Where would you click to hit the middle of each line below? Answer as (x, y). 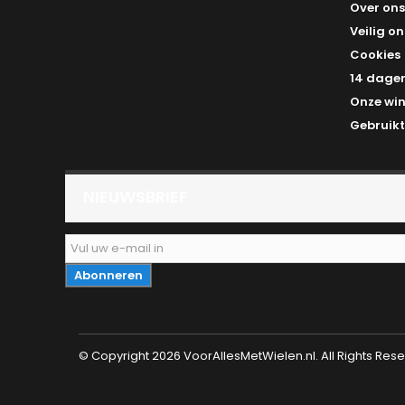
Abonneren (108, 275)
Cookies (375, 55)
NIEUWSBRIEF (136, 197)
